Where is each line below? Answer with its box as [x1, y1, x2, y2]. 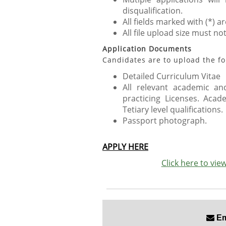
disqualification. [123, 5, 183, 16]
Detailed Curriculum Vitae [123, 71, 220, 82]
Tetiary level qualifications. [123, 104, 223, 115]
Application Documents [102, 44, 192, 53]
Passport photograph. [123, 115, 209, 126]
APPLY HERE [102, 141, 148, 152]
